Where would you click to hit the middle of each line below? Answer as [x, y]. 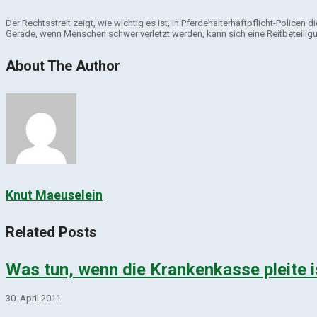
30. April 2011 [33, 299]
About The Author [63, 66]
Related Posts [51, 232]
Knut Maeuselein [54, 195]
